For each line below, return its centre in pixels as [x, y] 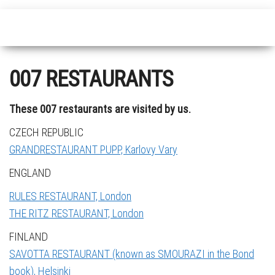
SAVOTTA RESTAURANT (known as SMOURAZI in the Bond [132, 254]
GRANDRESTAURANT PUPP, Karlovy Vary [93, 149]
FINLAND [29, 237]
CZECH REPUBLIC [46, 132]
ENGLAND [30, 173]
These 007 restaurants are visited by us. [100, 109]
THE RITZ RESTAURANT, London [76, 213]
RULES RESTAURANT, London [70, 196]
